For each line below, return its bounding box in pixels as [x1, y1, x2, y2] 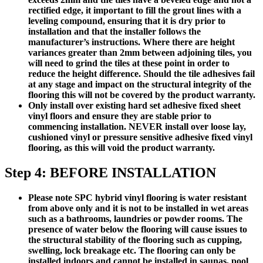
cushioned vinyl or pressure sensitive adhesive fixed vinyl [28, 132, 252, 143]
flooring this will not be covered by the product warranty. [28, 90, 255, 100]
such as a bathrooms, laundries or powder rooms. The [28, 214, 242, 224]
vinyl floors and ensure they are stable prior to [28, 111, 211, 122]
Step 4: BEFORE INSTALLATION [5, 165, 216, 181]
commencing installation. [28, 122, 126, 132]
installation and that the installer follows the [28, 26, 201, 37]
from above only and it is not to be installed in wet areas [28, 203, 248, 214]
